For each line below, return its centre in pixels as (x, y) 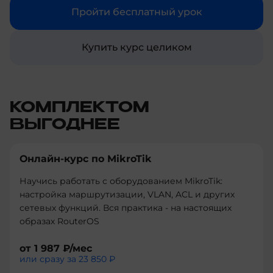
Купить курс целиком (136, 47)
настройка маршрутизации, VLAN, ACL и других (127, 194)
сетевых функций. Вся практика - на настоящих (126, 207)
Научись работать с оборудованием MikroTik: (121, 181)
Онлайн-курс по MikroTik (86, 158)
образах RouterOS (59, 221)
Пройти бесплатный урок (136, 12)
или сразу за (49, 259)
